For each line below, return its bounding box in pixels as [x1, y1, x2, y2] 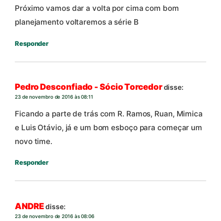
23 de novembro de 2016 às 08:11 [15, 94, 93, 100]
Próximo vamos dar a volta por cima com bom [15, 3, 179, 13]
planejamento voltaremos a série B [15, 17, 139, 27]
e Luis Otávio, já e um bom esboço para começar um [15, 122, 203, 132]
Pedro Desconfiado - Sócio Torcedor [15, 82, 162, 92]
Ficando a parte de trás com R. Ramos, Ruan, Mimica [15, 109, 203, 118]
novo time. [15, 136, 53, 146]
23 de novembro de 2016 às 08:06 [15, 213, 94, 220]
